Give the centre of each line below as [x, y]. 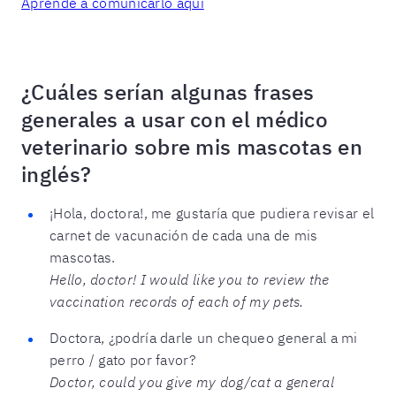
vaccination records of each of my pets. [177, 301]
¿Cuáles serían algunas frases [168, 91]
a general [304, 381]
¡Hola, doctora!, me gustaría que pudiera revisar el [212, 213]
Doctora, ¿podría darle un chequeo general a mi [204, 337]
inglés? [57, 174]
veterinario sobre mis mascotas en [192, 146]
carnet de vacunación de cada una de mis [184, 235]
